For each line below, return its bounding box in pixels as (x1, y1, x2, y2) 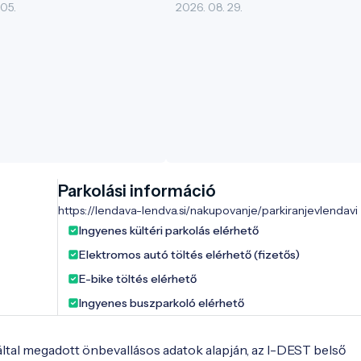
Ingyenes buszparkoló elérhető (78, 296, 244, 311)
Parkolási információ (57, 181, 216, 201)
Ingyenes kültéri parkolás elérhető (78, 223, 259, 239)
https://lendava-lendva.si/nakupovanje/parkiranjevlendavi (57, 203, 358, 218)
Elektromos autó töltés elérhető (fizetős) (78, 247, 300, 263)
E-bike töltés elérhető (78, 272, 197, 287)
